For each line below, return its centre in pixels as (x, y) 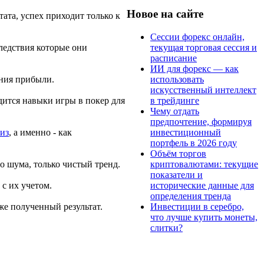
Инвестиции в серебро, (197, 206)
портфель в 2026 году (194, 143)
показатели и (176, 174)
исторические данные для (202, 185)
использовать (177, 79)
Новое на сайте (165, 14)
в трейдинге (175, 100)
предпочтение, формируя (201, 121)
